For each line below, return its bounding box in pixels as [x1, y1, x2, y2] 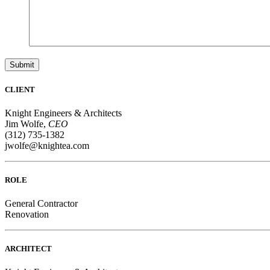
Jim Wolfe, [5, 118, 48, 129]
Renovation [5, 209, 49, 220]
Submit [10, 60, 34, 70]
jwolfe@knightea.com [5, 140, 89, 151]
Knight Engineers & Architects [5, 107, 122, 118]
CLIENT [5, 84, 35, 94]
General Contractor [5, 198, 78, 209]
